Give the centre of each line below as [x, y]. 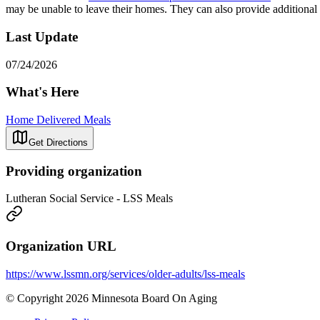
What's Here [42, 92]
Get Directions [58, 142]
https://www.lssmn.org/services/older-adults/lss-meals [125, 274]
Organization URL [61, 246]
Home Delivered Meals [58, 120]
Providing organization [74, 171]
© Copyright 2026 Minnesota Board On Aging [111, 298]
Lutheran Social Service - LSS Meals [89, 199]
